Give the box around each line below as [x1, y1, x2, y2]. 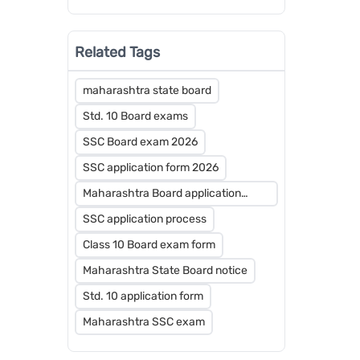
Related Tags [74, 43, 160, 61]
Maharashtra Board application [82, 186, 241, 200]
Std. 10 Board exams [82, 108, 188, 123]
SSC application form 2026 [82, 160, 219, 174]
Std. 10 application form [82, 288, 203, 303]
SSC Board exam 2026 [82, 134, 198, 149]
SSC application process [82, 211, 207, 226]
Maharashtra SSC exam [82, 314, 205, 329]
